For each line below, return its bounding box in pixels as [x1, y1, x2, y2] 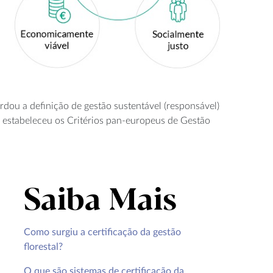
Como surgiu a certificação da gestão [24, 227, 182, 237]
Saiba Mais [24, 183, 177, 219]
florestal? [24, 241, 63, 252]
